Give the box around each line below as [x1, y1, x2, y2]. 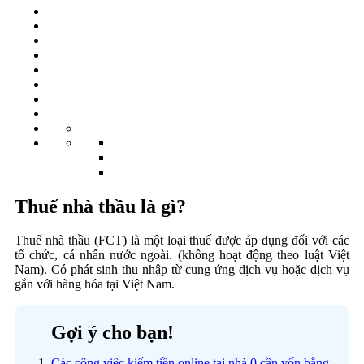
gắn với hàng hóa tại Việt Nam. [15, 277, 175, 292]
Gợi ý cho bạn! [51, 322, 174, 344]
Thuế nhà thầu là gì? [15, 195, 186, 217]
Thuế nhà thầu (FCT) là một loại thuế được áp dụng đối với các [15, 233, 349, 248]
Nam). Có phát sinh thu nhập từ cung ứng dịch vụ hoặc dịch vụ [15, 262, 349, 277]
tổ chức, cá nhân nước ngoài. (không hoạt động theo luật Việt [15, 248, 349, 262]
